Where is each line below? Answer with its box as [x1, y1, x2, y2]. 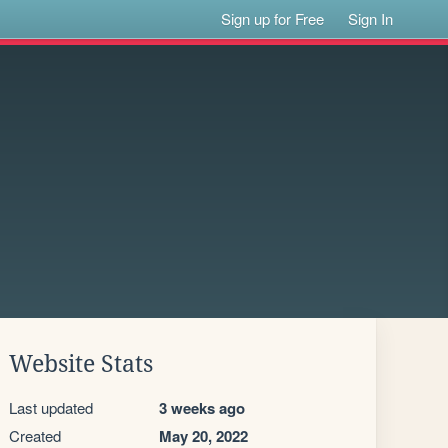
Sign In [348, 8, 394, 29]
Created [9, 425, 61, 446]
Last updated [9, 397, 93, 418]
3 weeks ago [159, 397, 245, 419]
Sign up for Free [221, 8, 325, 29]
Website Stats [9, 351, 153, 377]
